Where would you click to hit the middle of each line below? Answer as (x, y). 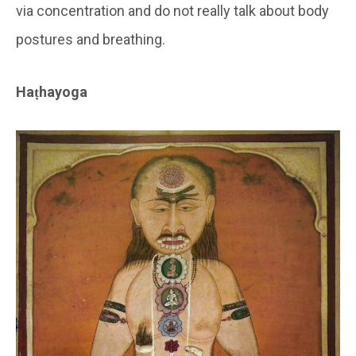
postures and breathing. (91, 39)
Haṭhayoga (52, 91)
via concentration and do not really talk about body (172, 10)
